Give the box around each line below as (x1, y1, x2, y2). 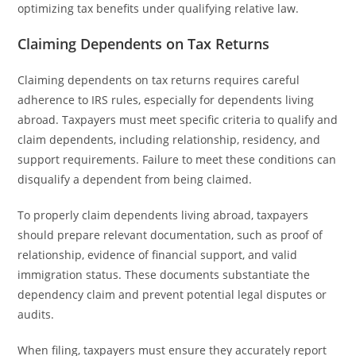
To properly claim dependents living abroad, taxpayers (17, 207, 309, 222)
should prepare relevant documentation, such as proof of (17, 227, 323, 242)
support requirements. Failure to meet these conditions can (17, 152, 337, 167)
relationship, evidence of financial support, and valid (17, 247, 298, 262)
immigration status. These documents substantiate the (17, 267, 311, 282)
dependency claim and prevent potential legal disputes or (17, 287, 327, 302)
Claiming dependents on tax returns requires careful (17, 72, 300, 87)
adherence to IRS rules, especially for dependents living (17, 92, 315, 107)
